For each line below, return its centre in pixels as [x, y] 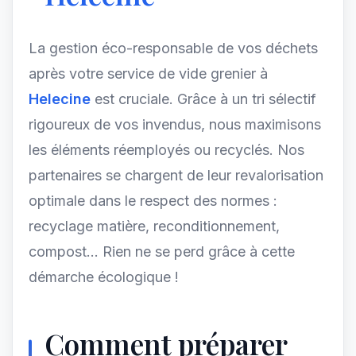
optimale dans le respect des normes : [153, 201]
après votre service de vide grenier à [148, 74]
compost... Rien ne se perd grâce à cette [162, 252]
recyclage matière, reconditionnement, [154, 226]
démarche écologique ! [104, 277]
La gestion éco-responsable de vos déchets [173, 48]
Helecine [62, 99]
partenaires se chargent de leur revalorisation [176, 175]
